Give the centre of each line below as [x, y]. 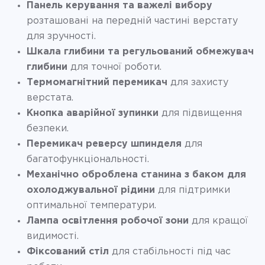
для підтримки [193, 190]
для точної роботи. [114, 67]
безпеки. [48, 128]
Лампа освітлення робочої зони [108, 221]
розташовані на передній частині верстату [132, 21]
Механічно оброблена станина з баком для [136, 174]
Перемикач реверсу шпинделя [104, 144]
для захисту [198, 82]
